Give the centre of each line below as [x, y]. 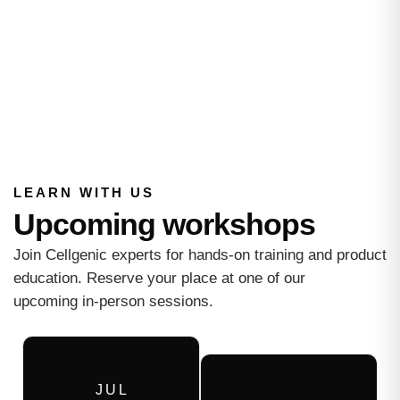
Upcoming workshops [164, 225]
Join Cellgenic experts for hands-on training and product [200, 255]
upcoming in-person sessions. [113, 302]
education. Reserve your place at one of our [159, 279]
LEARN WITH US [84, 193]
